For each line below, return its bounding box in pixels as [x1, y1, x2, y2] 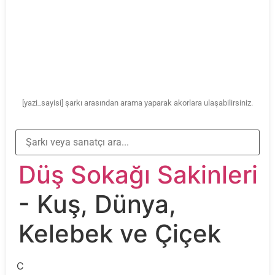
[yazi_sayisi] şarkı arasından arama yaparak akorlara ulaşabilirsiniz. [22, 98, 253, 108]
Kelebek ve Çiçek [18, 218, 221, 249]
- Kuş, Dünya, [18, 188, 176, 219]
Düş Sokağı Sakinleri [18, 159, 258, 190]
